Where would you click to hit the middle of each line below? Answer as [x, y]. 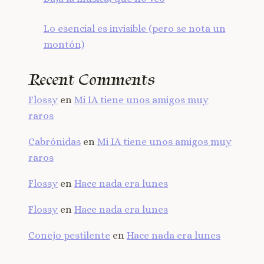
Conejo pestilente [69, 236]
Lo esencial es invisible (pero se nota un [134, 28]
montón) [64, 44]
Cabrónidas [55, 142]
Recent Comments [92, 80]
